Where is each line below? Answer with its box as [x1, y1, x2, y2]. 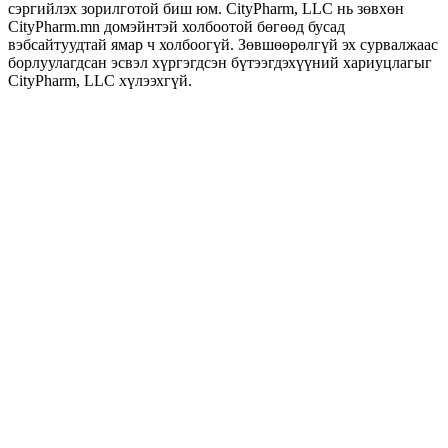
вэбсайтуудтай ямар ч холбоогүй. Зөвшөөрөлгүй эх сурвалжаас [8, 35, 438, 53]
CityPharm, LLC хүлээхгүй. [8, 71, 192, 89]
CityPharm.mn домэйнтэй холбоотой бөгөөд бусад [8, 17, 345, 35]
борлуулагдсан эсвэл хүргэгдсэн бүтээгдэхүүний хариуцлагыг [8, 53, 432, 71]
